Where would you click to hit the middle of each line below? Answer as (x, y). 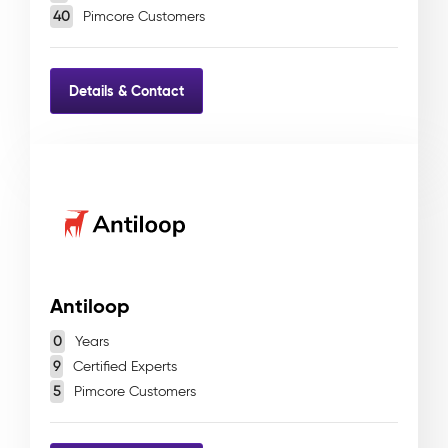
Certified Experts (123, 366)
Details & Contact (126, 90)
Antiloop (90, 306)
